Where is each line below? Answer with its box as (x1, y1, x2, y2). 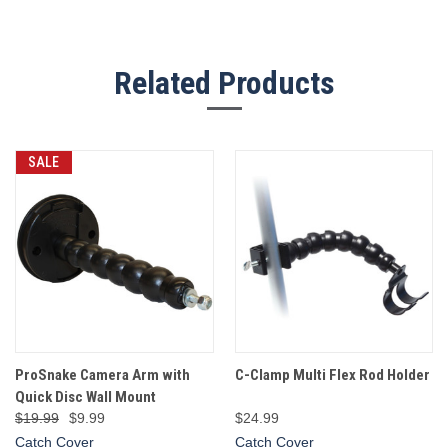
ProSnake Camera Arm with (15, 366, 190, 385)
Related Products (113, 63, 335, 102)
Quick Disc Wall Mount (15, 388, 156, 407)
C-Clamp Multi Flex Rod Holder (234, 366, 430, 385)
